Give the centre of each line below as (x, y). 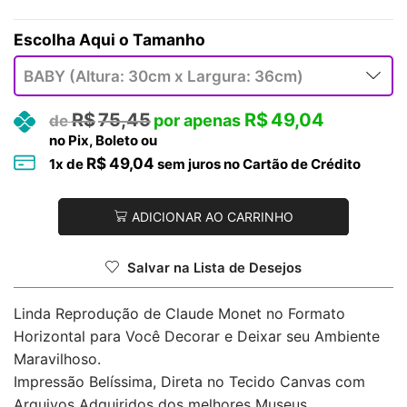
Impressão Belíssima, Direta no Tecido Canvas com (189, 382)
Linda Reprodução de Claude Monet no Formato (179, 314)
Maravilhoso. (57, 359)
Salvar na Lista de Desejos (214, 268)
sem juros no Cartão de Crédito (258, 164)
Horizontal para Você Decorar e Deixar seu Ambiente (197, 337)
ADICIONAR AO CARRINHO (212, 217)
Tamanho (169, 39)
